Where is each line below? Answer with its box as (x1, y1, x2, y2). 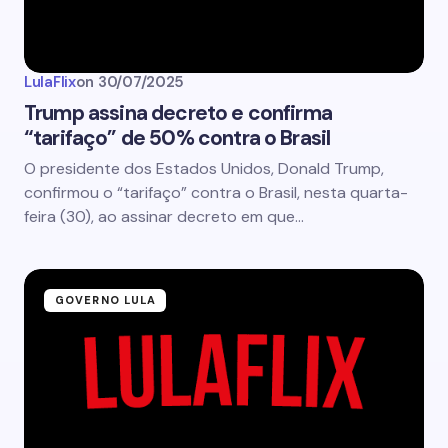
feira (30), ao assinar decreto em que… (24, 206, 304, 227)
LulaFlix (24, 72, 76, 92)
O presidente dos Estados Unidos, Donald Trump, (24, 158, 384, 179)
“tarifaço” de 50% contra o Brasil (24, 124, 331, 152)
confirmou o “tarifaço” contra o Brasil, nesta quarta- (24, 182, 408, 203)
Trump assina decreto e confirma (24, 99, 332, 127)
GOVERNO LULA (55, 293, 157, 307)
